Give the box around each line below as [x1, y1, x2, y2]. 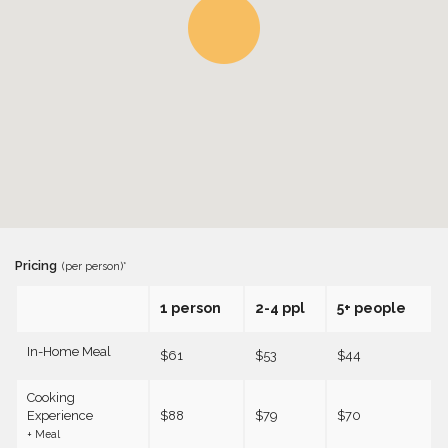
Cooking [27, 390, 75, 406]
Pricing [15, 258, 57, 274]
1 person [160, 300, 221, 317]
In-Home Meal [27, 344, 111, 360]
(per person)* [62, 260, 127, 274]
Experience [27, 408, 93, 424]
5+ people [337, 300, 406, 317]
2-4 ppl [255, 300, 305, 317]
